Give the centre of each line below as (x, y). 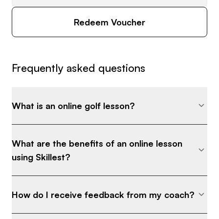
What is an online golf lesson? (73, 106)
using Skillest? (41, 157)
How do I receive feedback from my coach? (103, 195)
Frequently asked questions (78, 68)
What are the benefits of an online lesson (97, 143)
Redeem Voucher (109, 22)
